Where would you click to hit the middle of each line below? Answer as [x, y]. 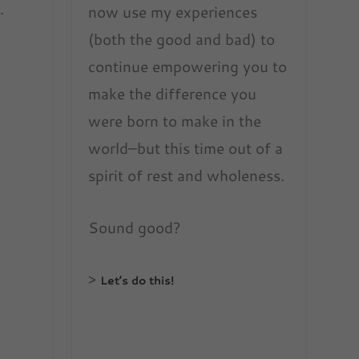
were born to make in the [175, 121]
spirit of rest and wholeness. [187, 175]
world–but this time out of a [186, 148]
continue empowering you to [188, 67]
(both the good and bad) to [182, 39]
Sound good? [135, 227]
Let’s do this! [137, 281]
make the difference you [173, 94]
